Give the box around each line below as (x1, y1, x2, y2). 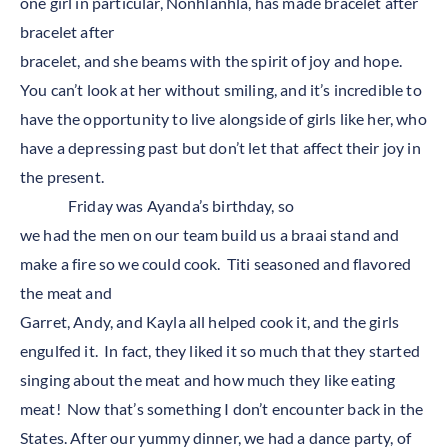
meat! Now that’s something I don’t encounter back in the (20, 399, 424, 418)
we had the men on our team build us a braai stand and (20, 225, 400, 244)
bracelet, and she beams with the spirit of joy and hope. (20, 51, 406, 70)
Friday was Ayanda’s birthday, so (68, 196, 295, 215)
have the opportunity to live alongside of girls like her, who (20, 109, 427, 128)
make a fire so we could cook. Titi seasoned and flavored (20, 254, 412, 273)
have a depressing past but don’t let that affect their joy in (20, 138, 421, 157)
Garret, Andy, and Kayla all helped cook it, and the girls (20, 312, 400, 331)
